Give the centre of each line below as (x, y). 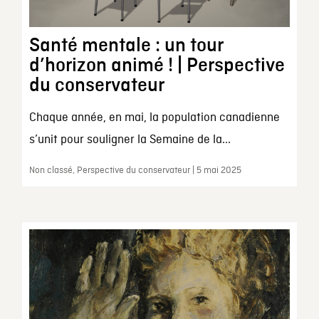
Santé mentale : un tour (126, 45)
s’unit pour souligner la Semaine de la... (130, 140)
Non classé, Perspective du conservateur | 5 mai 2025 (135, 170)
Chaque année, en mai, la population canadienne (154, 117)
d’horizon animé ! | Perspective (157, 65)
